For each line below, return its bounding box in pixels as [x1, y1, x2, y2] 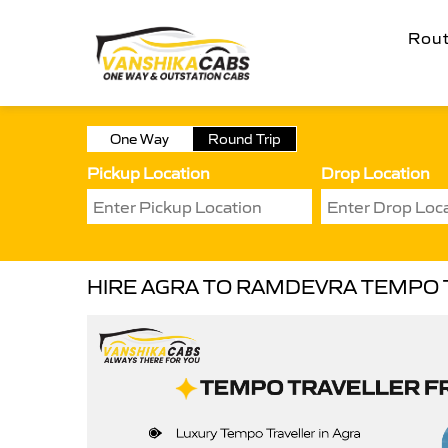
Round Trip [208, 130, 281, 148]
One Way [110, 130, 169, 148]
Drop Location [321, 163, 430, 183]
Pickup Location [87, 163, 210, 183]
